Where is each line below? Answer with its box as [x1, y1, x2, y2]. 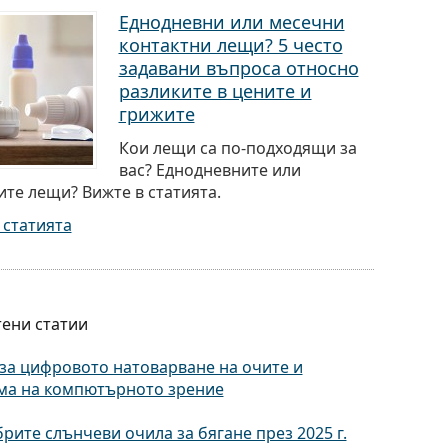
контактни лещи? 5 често [118, 33, 343, 57]
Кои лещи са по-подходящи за [118, 137, 357, 159]
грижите [118, 102, 195, 126]
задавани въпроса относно [118, 56, 359, 80]
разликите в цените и [118, 79, 312, 103]
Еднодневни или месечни [118, 10, 345, 34]
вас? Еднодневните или [118, 159, 301, 181]
